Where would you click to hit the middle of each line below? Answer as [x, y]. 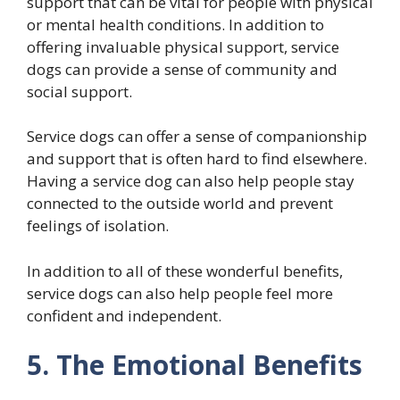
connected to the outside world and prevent [180, 204]
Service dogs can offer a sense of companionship [197, 137]
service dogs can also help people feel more [180, 293]
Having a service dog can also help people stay [191, 181]
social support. [79, 91]
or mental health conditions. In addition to [175, 24]
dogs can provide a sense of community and [182, 69]
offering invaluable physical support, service [183, 46]
